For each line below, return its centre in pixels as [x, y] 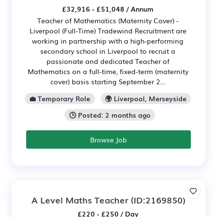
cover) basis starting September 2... [108, 81]
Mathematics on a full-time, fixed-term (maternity [108, 71]
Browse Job [108, 140]
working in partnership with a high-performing [108, 40]
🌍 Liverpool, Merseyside [146, 99]
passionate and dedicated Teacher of [108, 61]
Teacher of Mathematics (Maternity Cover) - [108, 20]
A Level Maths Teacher [80, 200]
